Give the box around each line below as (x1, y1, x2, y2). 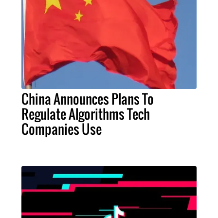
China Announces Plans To (21, 89, 154, 109)
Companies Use (21, 119, 102, 139)
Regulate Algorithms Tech (21, 104, 150, 124)
